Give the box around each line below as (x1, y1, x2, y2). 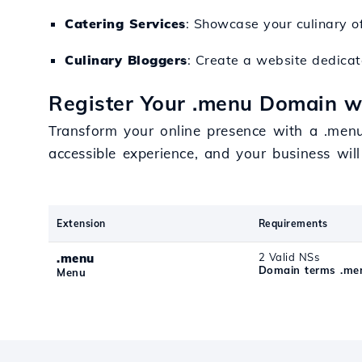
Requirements (258, 217, 328, 229)
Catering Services (65, 15, 186, 32)
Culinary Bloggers (65, 52, 187, 68)
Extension (57, 217, 106, 229)
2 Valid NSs (258, 250, 320, 263)
